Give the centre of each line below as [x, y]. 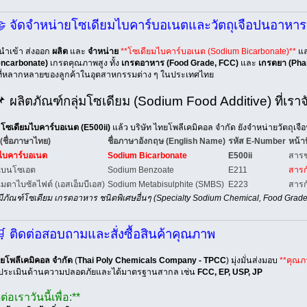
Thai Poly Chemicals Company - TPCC [151, 260]
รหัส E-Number [257, 142]
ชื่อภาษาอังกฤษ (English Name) [166, 142]
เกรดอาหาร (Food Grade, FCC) [180, 63]
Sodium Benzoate [140, 170]
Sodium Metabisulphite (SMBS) [165, 185]
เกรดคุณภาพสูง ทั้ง [84, 63]
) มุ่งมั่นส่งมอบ [253, 260]
